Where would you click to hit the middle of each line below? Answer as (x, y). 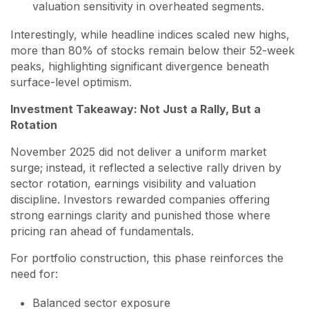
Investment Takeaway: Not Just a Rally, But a (136, 109)
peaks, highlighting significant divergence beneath (140, 66)
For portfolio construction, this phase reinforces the (147, 258)
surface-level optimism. (71, 82)
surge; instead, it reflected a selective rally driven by (146, 168)
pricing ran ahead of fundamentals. (102, 231)
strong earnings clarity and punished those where (140, 215)
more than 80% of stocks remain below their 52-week (152, 50)
